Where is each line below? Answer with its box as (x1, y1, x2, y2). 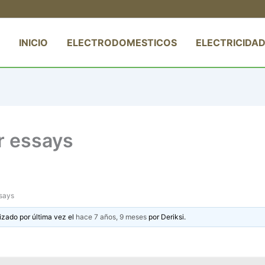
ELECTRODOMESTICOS (67, 36, 177, 49)
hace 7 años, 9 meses (76, 212, 147, 221)
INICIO (19, 36, 48, 49)
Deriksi (161, 212, 185, 221)
